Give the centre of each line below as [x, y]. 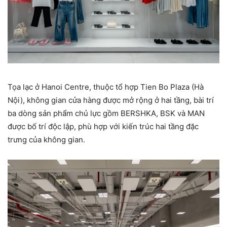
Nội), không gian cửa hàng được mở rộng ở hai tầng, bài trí [111, 100]
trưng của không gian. [46, 139]
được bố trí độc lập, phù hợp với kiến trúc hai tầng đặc [103, 126]
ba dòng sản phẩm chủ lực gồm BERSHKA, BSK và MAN [106, 113]
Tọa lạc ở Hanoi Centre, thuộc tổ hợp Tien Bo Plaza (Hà [106, 87]
